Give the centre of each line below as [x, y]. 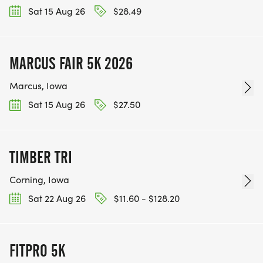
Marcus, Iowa [38, 86]
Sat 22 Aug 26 [56, 198]
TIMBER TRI [41, 157]
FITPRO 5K [37, 250]
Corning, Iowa [39, 179]
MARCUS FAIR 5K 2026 [71, 64]
